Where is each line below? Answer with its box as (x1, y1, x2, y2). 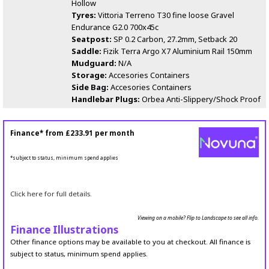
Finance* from (10, 128, 65, 138)
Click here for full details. (10, 189, 92, 199)
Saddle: (71, 46, 101, 57)
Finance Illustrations (10, 223, 118, 237)
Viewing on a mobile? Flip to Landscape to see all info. (138, 214, 259, 222)
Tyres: (71, 10, 96, 21)
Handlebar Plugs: (71, 94, 140, 105)
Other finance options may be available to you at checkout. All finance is (10, 237, 250, 247)
